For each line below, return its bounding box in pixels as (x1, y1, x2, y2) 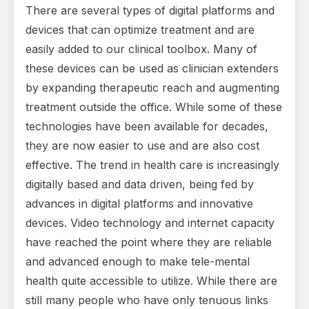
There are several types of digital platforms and (26, 3, 275, 18)
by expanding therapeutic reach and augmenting (26, 81, 279, 95)
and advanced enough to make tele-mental (26, 255, 250, 269)
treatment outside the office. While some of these (26, 100, 282, 114)
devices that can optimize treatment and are (26, 23, 255, 37)
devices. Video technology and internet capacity (26, 216, 275, 230)
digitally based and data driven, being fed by (26, 177, 254, 192)
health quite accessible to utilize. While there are (26, 274, 277, 288)
